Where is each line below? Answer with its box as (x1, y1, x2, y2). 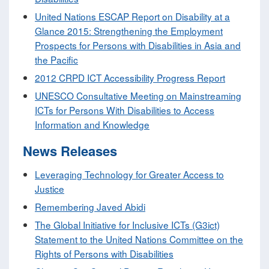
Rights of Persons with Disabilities (35, 247, 174, 261)
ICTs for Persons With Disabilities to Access (35, 103, 214, 117)
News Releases (23, 141, 117, 161)
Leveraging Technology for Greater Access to (35, 168, 224, 181)
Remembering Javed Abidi (35, 200, 145, 214)
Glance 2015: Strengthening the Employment (35, 24, 223, 38)
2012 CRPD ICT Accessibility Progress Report (35, 71, 225, 85)
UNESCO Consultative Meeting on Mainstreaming (35, 89, 241, 103)
